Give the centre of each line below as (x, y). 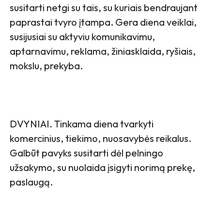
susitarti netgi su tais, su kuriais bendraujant (104, 7)
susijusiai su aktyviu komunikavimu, (82, 36)
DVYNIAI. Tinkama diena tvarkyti (82, 124)
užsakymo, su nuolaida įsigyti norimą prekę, (102, 167)
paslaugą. (31, 182)
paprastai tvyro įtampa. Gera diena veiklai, (103, 22)
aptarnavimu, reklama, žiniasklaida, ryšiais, (103, 51)
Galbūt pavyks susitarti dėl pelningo (86, 153)
